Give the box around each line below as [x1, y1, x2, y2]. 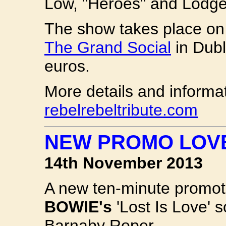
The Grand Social [44, 38, 171, 56]
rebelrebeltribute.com [44, 101, 198, 119]
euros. [44, 57, 90, 75]
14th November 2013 [44, 154, 203, 172]
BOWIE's [44, 198, 112, 216]
